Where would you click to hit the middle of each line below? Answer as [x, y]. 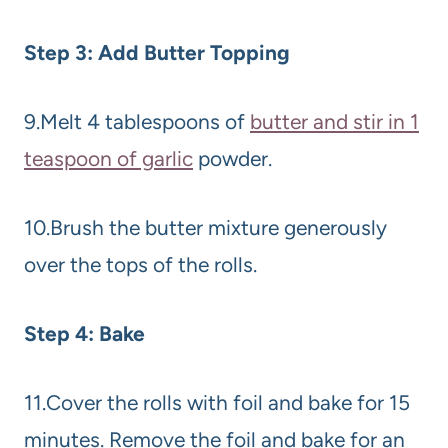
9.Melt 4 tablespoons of [137, 121]
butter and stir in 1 [334, 121]
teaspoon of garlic [108, 158]
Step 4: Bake [84, 333]
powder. [232, 158]
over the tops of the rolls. [140, 264]
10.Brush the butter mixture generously [205, 227]
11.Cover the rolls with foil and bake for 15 [217, 402]
